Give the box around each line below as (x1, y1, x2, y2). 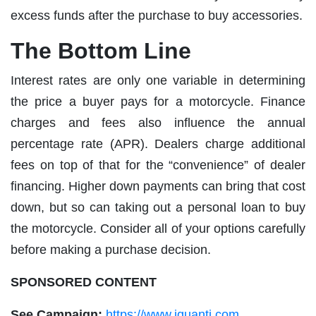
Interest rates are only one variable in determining (11, 73, 305, 87)
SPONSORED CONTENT (11, 274, 157, 289)
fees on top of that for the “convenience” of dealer (11, 157, 305, 172)
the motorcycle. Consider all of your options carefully (11, 221, 305, 236)
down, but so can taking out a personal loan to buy (11, 200, 305, 214)
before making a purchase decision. (11, 242, 211, 257)
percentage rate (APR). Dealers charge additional (11, 136, 305, 151)
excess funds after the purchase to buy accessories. (11, 8, 303, 23)
